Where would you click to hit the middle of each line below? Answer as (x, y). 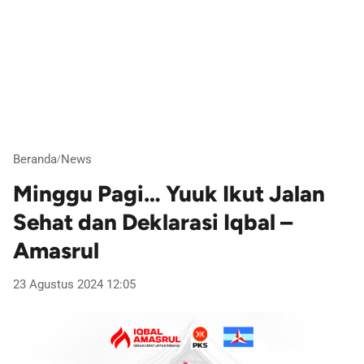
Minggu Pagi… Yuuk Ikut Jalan (169, 194)
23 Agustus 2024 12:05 (74, 285)
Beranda (35, 159)
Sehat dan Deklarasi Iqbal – (153, 223)
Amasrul (56, 251)
